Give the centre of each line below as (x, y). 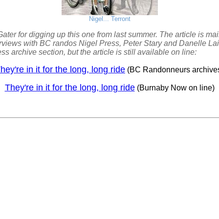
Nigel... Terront (109, 19)
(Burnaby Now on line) (175, 88)
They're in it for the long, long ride (70, 88)
